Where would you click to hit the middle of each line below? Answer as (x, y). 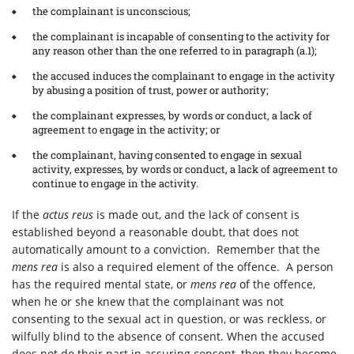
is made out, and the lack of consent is (198, 215)
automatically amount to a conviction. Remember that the (166, 249)
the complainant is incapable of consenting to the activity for (181, 36)
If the (27, 215)
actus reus (70, 215)
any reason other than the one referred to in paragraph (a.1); (175, 51)
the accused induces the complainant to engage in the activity (184, 76)
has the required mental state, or (101, 284)
